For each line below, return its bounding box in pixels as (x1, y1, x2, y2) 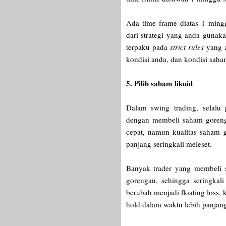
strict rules (169, 42, 206, 52)
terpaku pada (126, 42, 170, 52)
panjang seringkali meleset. (126, 139, 214, 149)
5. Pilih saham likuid (126, 78, 193, 89)
